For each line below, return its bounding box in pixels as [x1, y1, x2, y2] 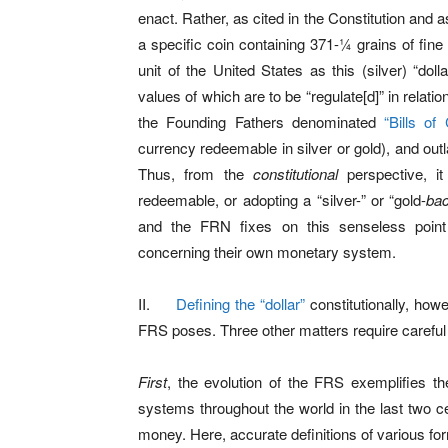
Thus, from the [138, 163, 253, 184]
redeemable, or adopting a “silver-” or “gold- [138, 189, 427, 210]
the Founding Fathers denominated [138, 111, 385, 132]
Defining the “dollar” [175, 293, 306, 314]
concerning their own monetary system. [138, 241, 396, 262]
